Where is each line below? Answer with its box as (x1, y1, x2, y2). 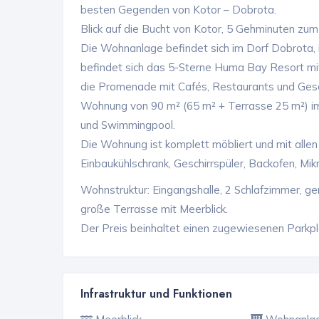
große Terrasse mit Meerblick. (80, 202, 228, 216)
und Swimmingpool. (80, 117, 175, 132)
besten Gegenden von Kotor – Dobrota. (80, 2, 276, 16)
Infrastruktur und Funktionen (80, 285, 232, 302)
